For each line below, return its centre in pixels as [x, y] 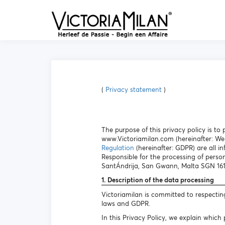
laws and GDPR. [126, 204]
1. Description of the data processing [158, 180]
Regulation [118, 148]
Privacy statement [134, 90]
